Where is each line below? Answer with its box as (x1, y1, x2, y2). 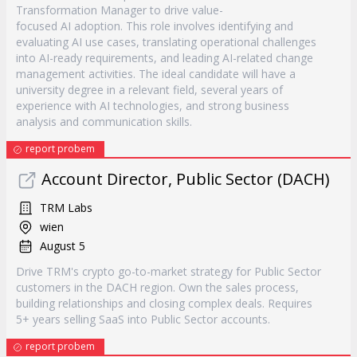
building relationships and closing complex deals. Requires (16, 296, 312, 311)
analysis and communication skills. (16, 114, 192, 129)
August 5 (40, 238, 85, 253)
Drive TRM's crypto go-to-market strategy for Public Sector (16, 264, 321, 279)
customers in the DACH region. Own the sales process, (16, 280, 299, 295)
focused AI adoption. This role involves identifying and (16, 18, 293, 33)
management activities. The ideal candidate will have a (16, 66, 296, 81)
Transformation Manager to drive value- (16, 2, 223, 18)
